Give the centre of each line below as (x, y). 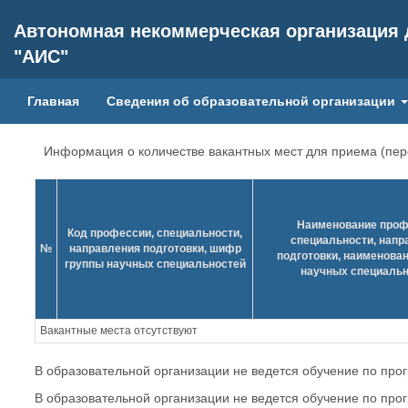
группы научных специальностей (155, 264)
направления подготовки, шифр (155, 249)
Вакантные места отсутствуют (118, 331)
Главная (53, 101)
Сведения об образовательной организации (253, 101)
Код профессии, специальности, (155, 233)
